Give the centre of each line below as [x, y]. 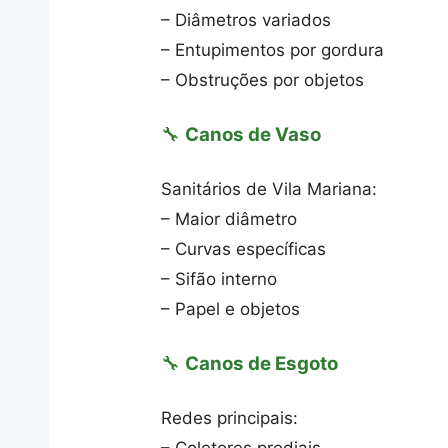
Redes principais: [230, 418]
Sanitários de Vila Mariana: [269, 189]
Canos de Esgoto [262, 363]
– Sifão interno [219, 279]
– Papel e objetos [231, 309]
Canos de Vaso [253, 134]
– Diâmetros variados [246, 20]
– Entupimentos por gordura [273, 50]
